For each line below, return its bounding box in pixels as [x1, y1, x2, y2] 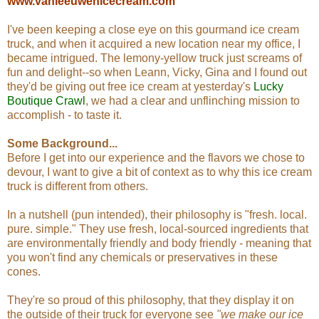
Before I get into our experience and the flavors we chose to [7, 151, 305, 164]
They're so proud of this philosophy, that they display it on [7, 293, 294, 306]
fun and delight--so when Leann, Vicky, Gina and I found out [7, 66, 307, 78]
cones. [7, 265, 41, 278]
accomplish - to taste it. [7, 108, 122, 121]
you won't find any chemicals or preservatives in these [7, 251, 278, 263]
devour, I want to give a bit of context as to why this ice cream [7, 165, 312, 178]
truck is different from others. [7, 179, 148, 192]
